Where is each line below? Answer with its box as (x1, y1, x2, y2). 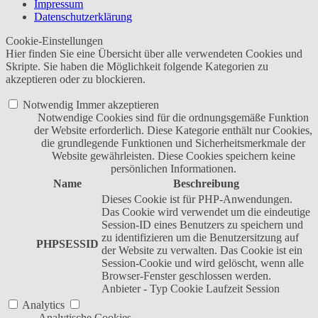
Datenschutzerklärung (34, 11, 132, 23)
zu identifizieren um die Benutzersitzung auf (102, 231, 299, 244)
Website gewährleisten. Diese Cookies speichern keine (51, 150, 295, 163)
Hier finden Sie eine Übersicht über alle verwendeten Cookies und (6, 48, 302, 60)
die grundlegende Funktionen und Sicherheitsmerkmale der (41, 137, 305, 150)
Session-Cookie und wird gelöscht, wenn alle (102, 257, 304, 270)
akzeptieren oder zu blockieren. (6, 73, 146, 86)
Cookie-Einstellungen (6, 35, 103, 48)
